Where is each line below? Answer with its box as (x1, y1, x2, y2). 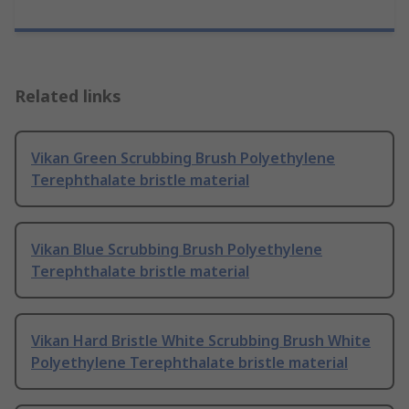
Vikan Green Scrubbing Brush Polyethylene (31, 148, 335, 169)
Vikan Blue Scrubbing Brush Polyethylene (31, 239, 322, 260)
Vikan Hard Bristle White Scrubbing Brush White (31, 330, 371, 351)
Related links (15, 85, 121, 108)
